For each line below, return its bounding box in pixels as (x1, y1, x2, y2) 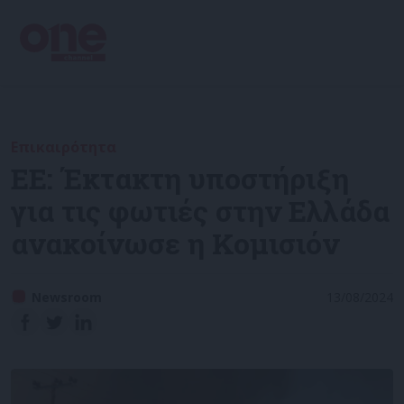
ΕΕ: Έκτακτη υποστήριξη (11, 159, 349, 197)
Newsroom (32, 289, 102, 306)
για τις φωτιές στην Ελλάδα (11, 191, 390, 230)
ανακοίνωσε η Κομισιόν (11, 224, 339, 262)
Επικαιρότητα (11, 137, 116, 157)
